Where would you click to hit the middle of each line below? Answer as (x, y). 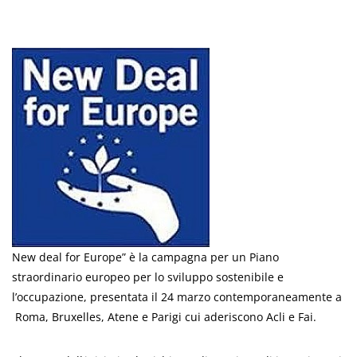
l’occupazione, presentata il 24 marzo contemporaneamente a (177, 297)
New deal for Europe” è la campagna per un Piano (145, 257)
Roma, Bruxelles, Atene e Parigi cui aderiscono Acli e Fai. (164, 317)
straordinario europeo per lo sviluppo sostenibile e (148, 277)
